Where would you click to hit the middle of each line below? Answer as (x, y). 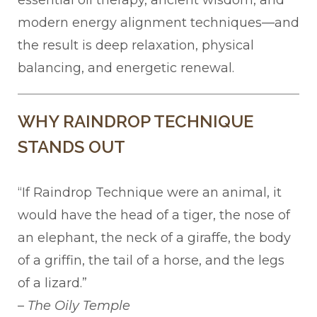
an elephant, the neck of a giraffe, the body (154, 238)
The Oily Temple (79, 306)
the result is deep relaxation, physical (136, 46)
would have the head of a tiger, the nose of (154, 215)
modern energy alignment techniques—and (158, 23)
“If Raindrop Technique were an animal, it (150, 193)
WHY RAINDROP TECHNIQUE (136, 122)
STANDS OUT (71, 147)
